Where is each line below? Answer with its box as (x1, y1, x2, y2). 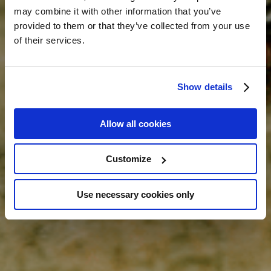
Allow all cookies (100, 118, 171, 129)
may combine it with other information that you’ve (14, 5, 221, 16)
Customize (106, 154, 152, 164)
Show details (177, 82, 233, 92)
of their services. (14, 34, 85, 45)
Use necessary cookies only (77, 189, 194, 200)
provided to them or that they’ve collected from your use (14, 20, 250, 31)
